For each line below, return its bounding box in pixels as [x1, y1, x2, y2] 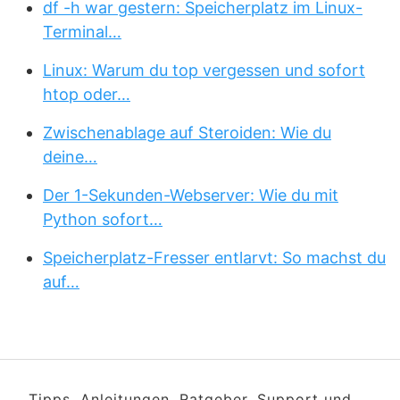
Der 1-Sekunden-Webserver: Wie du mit [43, 186, 338, 204]
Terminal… [43, 22, 121, 41]
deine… [43, 147, 97, 166]
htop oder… [43, 85, 130, 104]
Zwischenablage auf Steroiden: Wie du [43, 123, 331, 142]
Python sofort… [43, 210, 162, 229]
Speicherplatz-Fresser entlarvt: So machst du [43, 248, 386, 267]
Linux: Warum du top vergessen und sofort [43, 61, 365, 79]
